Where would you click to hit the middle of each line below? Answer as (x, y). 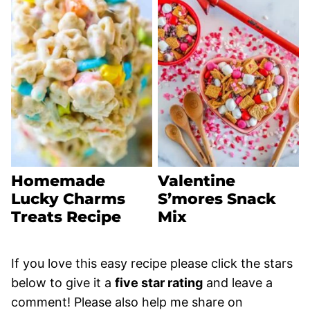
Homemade (58, 181)
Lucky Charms (68, 199)
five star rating (159, 282)
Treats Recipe (66, 217)
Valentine (197, 181)
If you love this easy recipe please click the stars (152, 263)
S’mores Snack (217, 199)
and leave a (238, 282)
